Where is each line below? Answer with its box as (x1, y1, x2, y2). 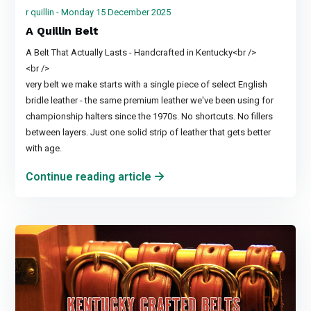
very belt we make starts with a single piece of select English (26, 79, 268, 90)
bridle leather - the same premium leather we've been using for (26, 95, 274, 106)
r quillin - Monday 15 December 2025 (26, 7, 171, 17)
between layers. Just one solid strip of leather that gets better (26, 127, 271, 137)
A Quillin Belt (26, 24, 99, 37)
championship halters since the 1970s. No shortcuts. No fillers (26, 111, 274, 121)
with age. (26, 143, 62, 153)
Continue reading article (26, 170, 152, 183)
